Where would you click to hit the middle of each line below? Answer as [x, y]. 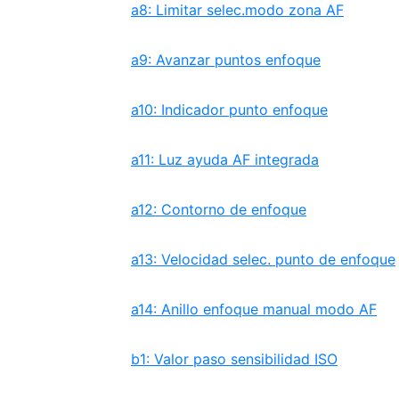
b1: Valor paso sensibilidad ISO [234, 359]
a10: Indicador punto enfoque [229, 110]
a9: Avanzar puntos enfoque [226, 60]
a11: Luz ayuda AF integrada [225, 159]
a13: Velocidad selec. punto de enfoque [263, 259]
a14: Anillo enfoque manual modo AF [254, 309]
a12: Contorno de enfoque [219, 209]
